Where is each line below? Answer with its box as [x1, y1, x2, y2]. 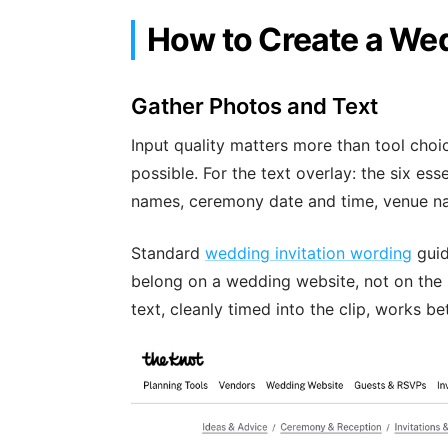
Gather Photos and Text [131, 93, 378, 119]
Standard [131, 243, 205, 263]
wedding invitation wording [205, 243, 412, 263]
